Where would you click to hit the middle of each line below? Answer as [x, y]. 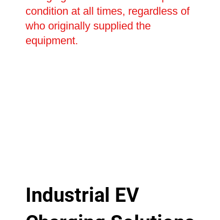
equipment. [52, 41]
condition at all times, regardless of [107, 11]
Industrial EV [82, 195]
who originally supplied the [88, 26]
